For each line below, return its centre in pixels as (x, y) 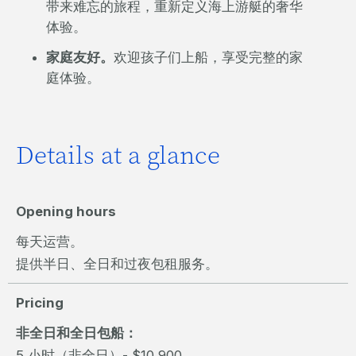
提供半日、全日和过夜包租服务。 (117, 264)
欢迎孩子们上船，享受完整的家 (208, 58)
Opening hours (66, 212)
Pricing (40, 303)
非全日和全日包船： (77, 333)
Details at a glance (118, 155)
